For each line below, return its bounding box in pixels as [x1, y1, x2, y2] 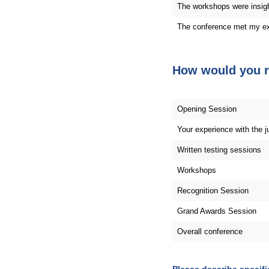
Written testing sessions [177, 145, 262, 155]
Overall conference [177, 227, 243, 237]
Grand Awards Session [177, 207, 257, 216]
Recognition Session [177, 186, 249, 196]
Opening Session [177, 104, 237, 114]
